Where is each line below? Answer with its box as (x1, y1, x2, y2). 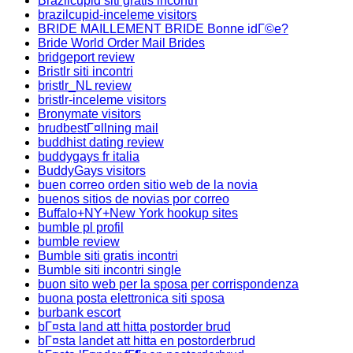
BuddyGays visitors (38, 164, 146, 177)
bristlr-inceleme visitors (38, 93, 166, 106)
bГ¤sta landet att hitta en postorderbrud (38, 334, 255, 347)
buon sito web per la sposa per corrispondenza (38, 277, 299, 291)
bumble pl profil (38, 221, 124, 234)
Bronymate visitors (38, 107, 141, 121)
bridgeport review (38, 50, 135, 64)
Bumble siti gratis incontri (38, 249, 178, 262)
